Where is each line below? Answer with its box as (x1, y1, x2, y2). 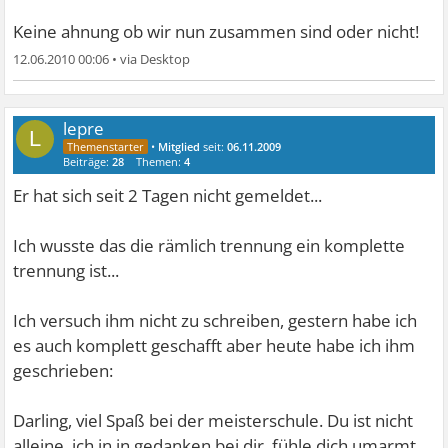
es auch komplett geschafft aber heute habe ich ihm (13, 334, 416, 357)
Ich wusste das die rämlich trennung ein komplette (13, 234, 406, 257)
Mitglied (158, 139, 201, 154)
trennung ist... (13, 259, 120, 282)
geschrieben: (13, 359, 114, 382)
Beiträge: (63, 154, 113, 169)
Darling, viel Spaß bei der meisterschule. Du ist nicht (13, 409, 414, 432)
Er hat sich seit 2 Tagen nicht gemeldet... (13, 184, 323, 207)
